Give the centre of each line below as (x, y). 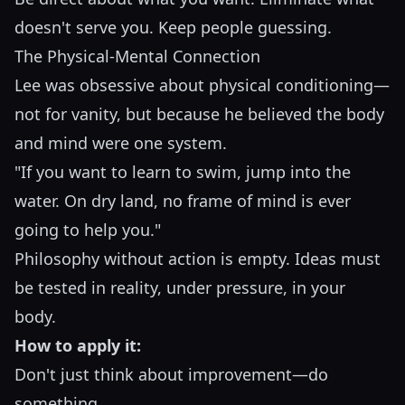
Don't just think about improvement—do (171, 375)
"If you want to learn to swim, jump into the (183, 172)
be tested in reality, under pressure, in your (180, 288)
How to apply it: (78, 346)
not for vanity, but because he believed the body (199, 114)
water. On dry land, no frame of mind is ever (183, 201)
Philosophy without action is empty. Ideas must (198, 259)
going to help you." (88, 230)
